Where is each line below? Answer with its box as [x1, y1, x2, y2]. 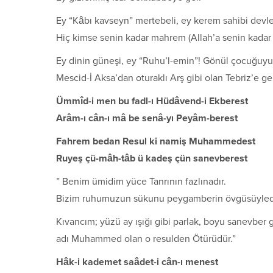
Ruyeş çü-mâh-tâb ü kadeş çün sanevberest [56, 152, 247, 165]
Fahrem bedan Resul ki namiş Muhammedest [56, 135, 255, 147]
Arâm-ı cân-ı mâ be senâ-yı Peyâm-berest [56, 112, 238, 124]
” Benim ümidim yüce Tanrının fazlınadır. [56, 175, 226, 188]
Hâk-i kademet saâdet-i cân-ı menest [56, 255, 218, 268]
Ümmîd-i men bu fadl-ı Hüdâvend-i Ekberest [56, 94, 248, 107]
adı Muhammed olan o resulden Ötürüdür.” [56, 232, 236, 245]
